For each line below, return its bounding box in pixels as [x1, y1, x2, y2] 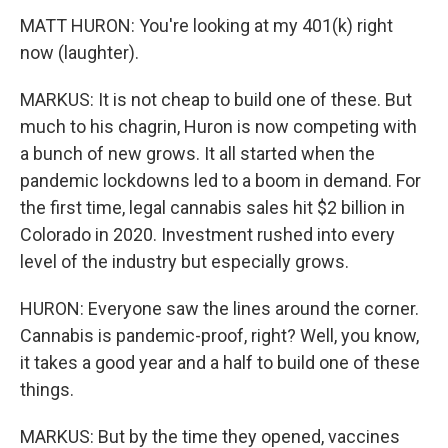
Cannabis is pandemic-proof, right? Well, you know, [20, 325, 419, 346]
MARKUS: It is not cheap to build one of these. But [20, 89, 412, 110]
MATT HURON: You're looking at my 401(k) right [20, 15, 393, 36]
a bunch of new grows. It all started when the [20, 143, 375, 164]
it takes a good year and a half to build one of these [20, 352, 420, 373]
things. [20, 379, 74, 400]
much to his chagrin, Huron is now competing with [20, 116, 417, 137]
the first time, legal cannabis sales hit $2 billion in [20, 197, 405, 218]
